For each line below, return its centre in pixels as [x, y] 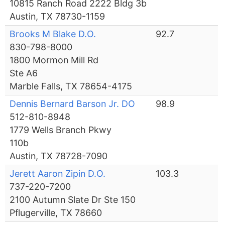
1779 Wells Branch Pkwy [61, 130]
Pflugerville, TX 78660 [56, 213]
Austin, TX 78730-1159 [58, 17]
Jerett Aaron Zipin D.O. [58, 174]
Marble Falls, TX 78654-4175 [71, 86]
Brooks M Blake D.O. [53, 34]
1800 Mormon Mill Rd [54, 60]
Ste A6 [24, 73]
